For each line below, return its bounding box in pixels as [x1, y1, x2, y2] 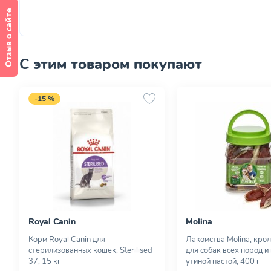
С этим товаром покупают [19, 54, 202, 74]
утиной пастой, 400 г [186, 256, 260, 267]
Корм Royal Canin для [28, 234, 105, 245]
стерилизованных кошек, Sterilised [28, 245, 152, 256]
